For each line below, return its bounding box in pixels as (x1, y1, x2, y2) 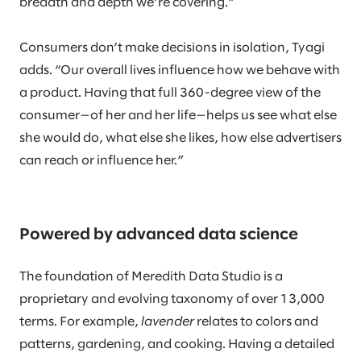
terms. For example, (19, 316, 141, 329)
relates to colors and (194, 316, 318, 329)
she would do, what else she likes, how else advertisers (19, 132, 342, 145)
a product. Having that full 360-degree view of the (19, 87, 321, 100)
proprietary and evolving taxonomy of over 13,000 (19, 293, 325, 306)
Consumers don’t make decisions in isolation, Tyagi (19, 42, 325, 55)
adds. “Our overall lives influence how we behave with (19, 64, 340, 77)
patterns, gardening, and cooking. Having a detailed (19, 338, 334, 351)
